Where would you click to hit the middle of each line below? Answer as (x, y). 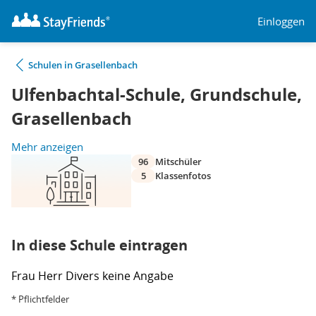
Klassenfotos (183, 176)
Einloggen (281, 21)
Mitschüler (178, 162)
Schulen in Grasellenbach (83, 65)
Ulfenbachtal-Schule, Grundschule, (157, 95)
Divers (84, 276)
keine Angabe (138, 276)
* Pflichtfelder (40, 299)
